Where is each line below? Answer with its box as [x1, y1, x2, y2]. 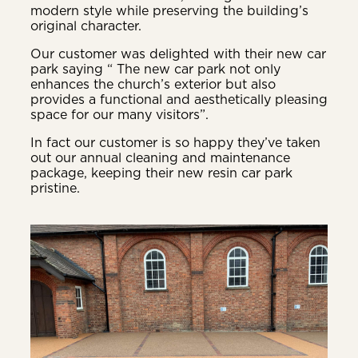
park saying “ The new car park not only [30, 60, 280, 78]
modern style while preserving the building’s [30, 2, 308, 20]
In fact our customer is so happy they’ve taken [30, 133, 320, 152]
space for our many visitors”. [30, 105, 209, 124]
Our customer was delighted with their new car [30, 45, 326, 63]
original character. [30, 17, 141, 35]
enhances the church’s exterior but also [30, 75, 276, 93]
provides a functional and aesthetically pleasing [30, 90, 328, 109]
